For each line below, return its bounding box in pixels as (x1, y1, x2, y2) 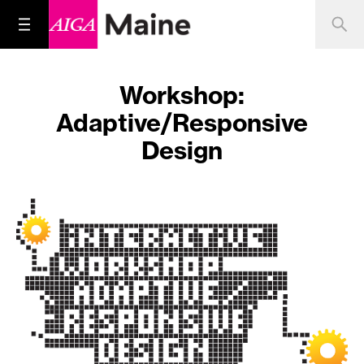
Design (141, 135, 223, 166)
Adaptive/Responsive (56, 107, 308, 138)
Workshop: (119, 80, 245, 110)
